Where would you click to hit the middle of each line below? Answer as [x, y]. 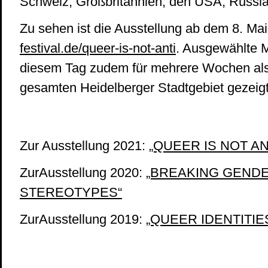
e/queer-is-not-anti [124, 48]
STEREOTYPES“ [71, 192]
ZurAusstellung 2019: [83, 219]
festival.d [45, 48]
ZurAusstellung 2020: [83, 173]
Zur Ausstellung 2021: [84, 146]
